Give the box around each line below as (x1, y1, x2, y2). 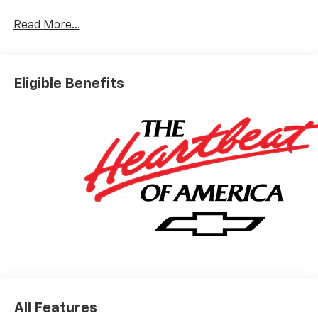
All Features (14, 301, 97, 316)
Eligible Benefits (13, 76, 124, 91)
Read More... (13, 20, 80, 32)
